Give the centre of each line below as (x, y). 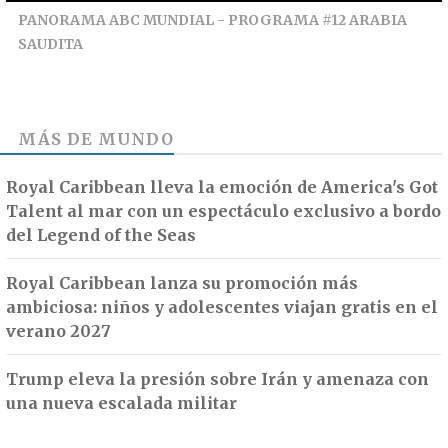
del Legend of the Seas (101, 235)
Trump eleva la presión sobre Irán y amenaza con (217, 379)
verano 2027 (58, 331)
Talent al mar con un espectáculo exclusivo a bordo (223, 211)
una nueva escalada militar (121, 403)
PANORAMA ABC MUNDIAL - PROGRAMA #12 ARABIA (212, 20)
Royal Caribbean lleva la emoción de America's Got (222, 187)
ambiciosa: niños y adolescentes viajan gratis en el (222, 307)
